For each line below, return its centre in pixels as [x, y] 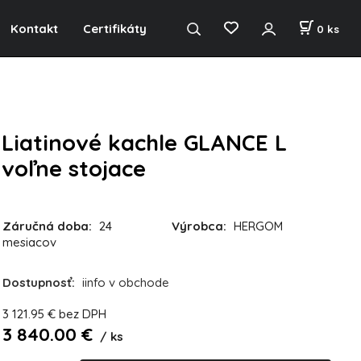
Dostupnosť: [40, 283]
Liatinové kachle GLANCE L [145, 143]
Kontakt [35, 28]
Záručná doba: [47, 226]
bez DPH [82, 314]
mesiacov [29, 242]
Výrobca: [199, 226]
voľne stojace [74, 168]
